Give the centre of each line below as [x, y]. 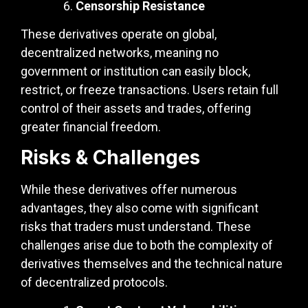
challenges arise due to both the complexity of [147, 245]
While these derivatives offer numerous [129, 189]
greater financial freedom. [91, 127]
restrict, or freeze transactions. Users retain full [150, 90]
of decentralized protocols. [94, 282]
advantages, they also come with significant [140, 208]
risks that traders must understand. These [136, 226]
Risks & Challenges [110, 157]
